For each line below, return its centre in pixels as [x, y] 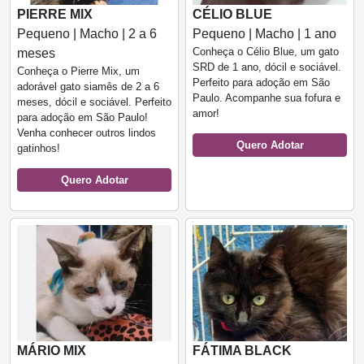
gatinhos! [39, 148]
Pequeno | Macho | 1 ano [264, 34]
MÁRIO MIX [52, 350]
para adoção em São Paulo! [82, 117]
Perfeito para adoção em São [261, 82]
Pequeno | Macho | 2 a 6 [87, 34]
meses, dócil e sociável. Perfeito [94, 102]
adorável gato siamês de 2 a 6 [88, 87]
